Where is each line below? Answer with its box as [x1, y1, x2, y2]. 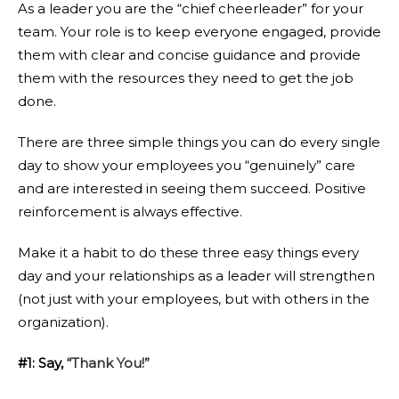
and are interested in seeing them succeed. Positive [18, 180, 366, 197]
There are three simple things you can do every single [18, 134, 380, 151]
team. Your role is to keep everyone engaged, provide [18, 23, 381, 40]
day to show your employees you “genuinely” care [18, 157, 355, 174]
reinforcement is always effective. [18, 203, 242, 220]
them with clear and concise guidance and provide [18, 46, 361, 63]
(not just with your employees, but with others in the [18, 290, 370, 307]
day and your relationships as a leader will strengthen [18, 267, 375, 284]
